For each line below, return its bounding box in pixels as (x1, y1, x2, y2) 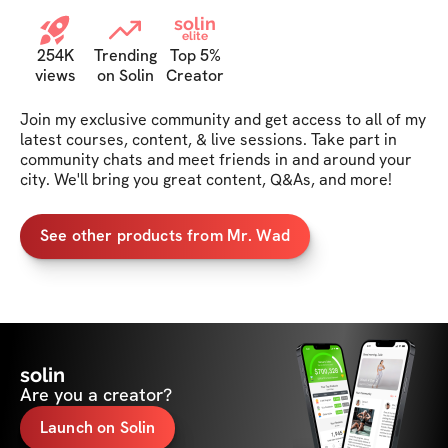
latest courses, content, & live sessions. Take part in (20, 128, 397, 150)
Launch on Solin (40, 417, 156, 439)
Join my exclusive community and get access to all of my (20, 108, 426, 130)
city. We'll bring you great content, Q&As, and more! (20, 168, 392, 190)
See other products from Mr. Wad (40, 225, 290, 247)
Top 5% (169, 44, 221, 66)
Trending (93, 44, 157, 66)
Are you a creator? (20, 382, 172, 406)
